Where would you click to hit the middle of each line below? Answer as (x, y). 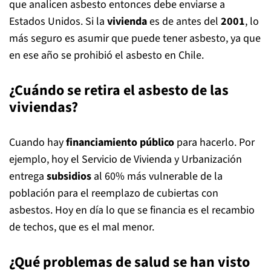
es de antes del (184, 21)
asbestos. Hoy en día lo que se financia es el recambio (132, 210)
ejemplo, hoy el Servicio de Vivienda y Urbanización (126, 159)
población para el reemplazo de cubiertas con (114, 193)
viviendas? (44, 107)
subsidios (69, 176)
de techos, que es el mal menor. (82, 227)
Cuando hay (38, 142)
